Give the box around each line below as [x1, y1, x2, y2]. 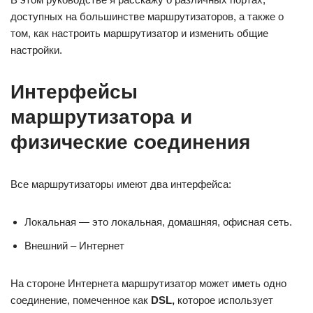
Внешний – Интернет [24, 240, 124, 252]
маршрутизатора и [10, 106, 192, 129]
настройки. [10, 44, 62, 57]
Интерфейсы [10, 81, 138, 103]
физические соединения [10, 131, 250, 154]
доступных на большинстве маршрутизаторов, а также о [10, 10, 284, 23]
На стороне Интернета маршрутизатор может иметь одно [10, 277, 286, 290]
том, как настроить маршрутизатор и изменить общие [10, 27, 268, 40]
